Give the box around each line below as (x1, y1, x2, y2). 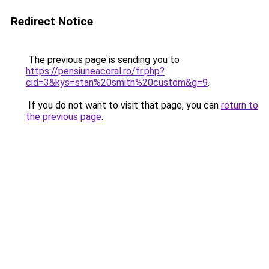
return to (221, 100, 258, 111)
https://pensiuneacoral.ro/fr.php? (26, 65, 165, 77)
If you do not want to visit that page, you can (26, 100, 221, 111)
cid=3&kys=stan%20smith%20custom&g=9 (26, 77, 208, 88)
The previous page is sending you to (26, 54, 180, 65)
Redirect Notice (11, 14, 93, 28)
